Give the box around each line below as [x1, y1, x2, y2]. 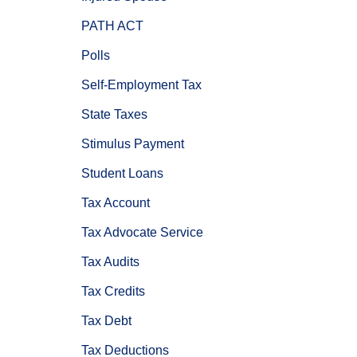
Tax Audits [81, 255, 139, 269]
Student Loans [81, 167, 163, 181]
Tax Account [81, 196, 150, 210]
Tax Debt [81, 314, 131, 328]
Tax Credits [81, 284, 145, 299]
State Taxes [81, 108, 147, 122]
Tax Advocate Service [81, 226, 203, 240]
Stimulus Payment [81, 137, 184, 151]
